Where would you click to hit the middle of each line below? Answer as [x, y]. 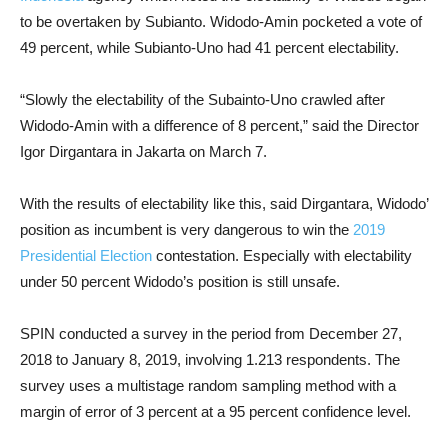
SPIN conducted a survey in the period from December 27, [211, 333]
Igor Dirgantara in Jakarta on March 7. [143, 151]
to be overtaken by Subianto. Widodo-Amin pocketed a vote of [221, 21]
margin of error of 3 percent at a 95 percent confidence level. [215, 411]
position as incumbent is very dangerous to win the [186, 229]
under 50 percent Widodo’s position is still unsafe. [180, 281]
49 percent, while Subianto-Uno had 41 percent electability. [209, 47]
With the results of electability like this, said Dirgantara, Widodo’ [224, 203]
